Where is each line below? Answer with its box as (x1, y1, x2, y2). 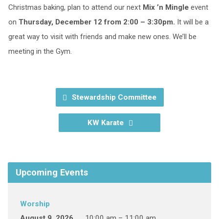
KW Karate (87, 118, 126, 127)
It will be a (175, 18, 209, 26)
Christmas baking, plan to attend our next (8, 3, 143, 12)
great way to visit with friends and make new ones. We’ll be (8, 32, 197, 41)
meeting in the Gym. (8, 47, 72, 56)
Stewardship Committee (69, 93, 156, 102)
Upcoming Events (15, 167, 88, 177)
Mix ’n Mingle (142, 3, 191, 12)
